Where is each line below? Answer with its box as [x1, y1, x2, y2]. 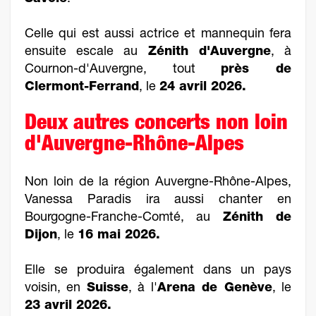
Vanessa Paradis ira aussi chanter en [25, 194, 291, 207]
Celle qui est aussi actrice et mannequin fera [25, 28, 291, 41]
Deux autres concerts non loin [25, 114, 288, 135]
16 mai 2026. [78, 229, 164, 242]
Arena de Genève [157, 282, 272, 295]
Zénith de [222, 212, 292, 224]
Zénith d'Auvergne [147, 46, 271, 59]
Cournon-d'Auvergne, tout [25, 63, 221, 76]
